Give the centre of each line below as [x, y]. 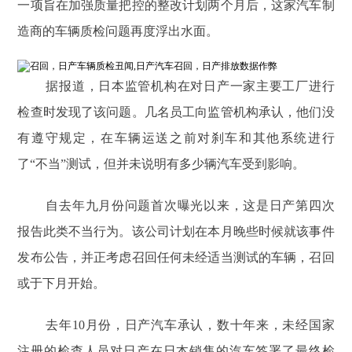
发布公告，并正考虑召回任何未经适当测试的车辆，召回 [176, 258]
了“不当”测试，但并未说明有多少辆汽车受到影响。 [161, 164]
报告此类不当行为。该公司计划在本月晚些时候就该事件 [176, 232]
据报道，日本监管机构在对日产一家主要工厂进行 [190, 86]
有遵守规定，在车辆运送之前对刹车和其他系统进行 [176, 138]
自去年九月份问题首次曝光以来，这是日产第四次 [190, 206]
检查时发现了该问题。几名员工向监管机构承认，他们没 [176, 112]
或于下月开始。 [62, 284]
